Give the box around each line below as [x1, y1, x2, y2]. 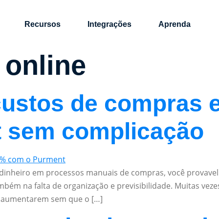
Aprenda [158, 20, 191, 28]
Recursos [24, 20, 61, 28]
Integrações [87, 20, 131, 28]
